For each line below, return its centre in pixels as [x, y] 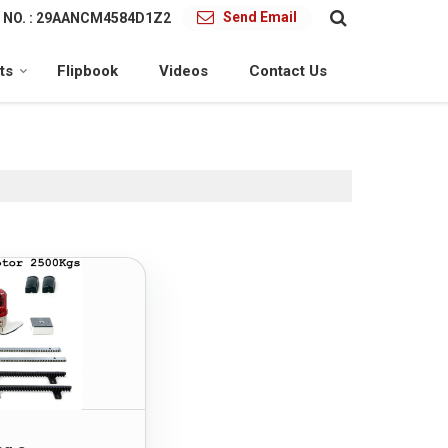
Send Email [260, 17]
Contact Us [288, 71]
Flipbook [87, 71]
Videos [183, 71]
